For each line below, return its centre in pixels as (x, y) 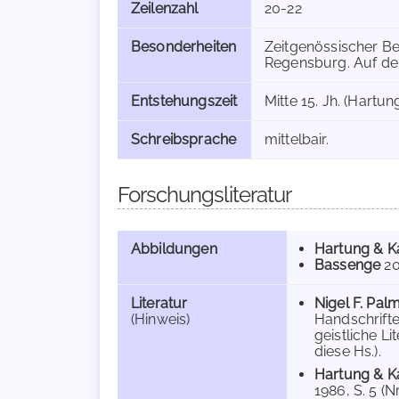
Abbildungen (174, 249)
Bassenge (348, 265)
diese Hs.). (348, 351)
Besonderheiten (184, 47)
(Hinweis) (161, 319)
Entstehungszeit (184, 101)
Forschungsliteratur (204, 195)
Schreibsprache (184, 139)
